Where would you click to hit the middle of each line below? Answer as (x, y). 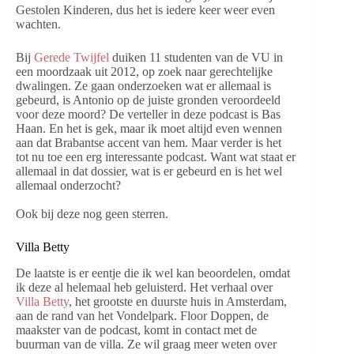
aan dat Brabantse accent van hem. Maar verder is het (149, 143)
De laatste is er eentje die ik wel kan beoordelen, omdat (153, 273)
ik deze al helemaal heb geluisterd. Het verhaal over (144, 288)
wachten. (38, 24)
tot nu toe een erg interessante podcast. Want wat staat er (156, 157)
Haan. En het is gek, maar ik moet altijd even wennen (149, 129)
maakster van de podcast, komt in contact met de (136, 330)
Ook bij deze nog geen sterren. (92, 214)
